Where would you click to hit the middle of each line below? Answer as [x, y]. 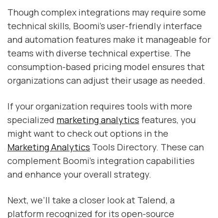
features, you [167, 120]
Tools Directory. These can [147, 147]
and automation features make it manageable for [109, 40]
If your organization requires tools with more [100, 106]
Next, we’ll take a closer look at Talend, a [91, 200]
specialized [32, 120]
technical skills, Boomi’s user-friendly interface [105, 26]
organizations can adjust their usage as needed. [106, 81]
